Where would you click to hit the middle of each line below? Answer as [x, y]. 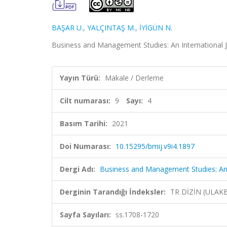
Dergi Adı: [78, 169]
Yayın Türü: [80, 78]
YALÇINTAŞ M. [111, 28]
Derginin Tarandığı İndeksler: [113, 192]
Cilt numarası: [85, 101]
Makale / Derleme [134, 78]
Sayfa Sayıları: [85, 215]
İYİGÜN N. [156, 28]
